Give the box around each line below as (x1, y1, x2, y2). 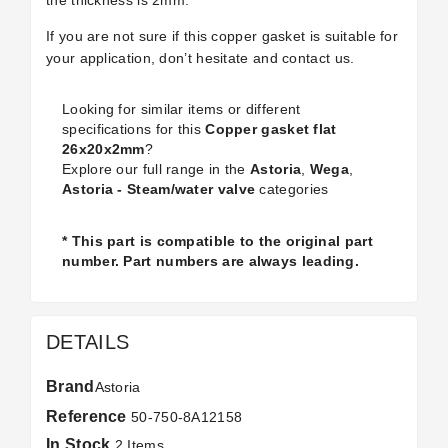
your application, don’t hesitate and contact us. (46, 50, 355, 66)
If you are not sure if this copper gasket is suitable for (46, 28, 399, 44)
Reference (46, 408, 127, 425)
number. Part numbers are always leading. (62, 253, 359, 269)
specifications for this (62, 121, 206, 137)
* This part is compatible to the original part (62, 233, 373, 249)
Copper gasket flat (205, 121, 337, 137)
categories (255, 181, 329, 197)
